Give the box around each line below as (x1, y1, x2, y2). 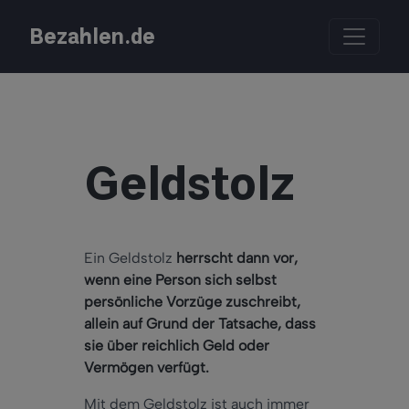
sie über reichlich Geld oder (84, 337, 269, 355)
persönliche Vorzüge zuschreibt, (84, 293, 300, 311)
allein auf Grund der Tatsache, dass (84, 315, 316, 333)
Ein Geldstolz (84, 249, 176, 267)
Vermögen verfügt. (84, 359, 209, 377)
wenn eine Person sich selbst (84, 271, 277, 289)
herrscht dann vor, (176, 249, 298, 267)
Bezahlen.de (29, 18, 155, 57)
